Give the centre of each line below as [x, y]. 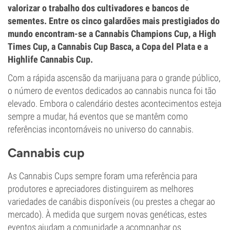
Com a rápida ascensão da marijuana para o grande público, [114, 78]
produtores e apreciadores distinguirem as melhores [101, 189]
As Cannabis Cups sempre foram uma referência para [102, 176]
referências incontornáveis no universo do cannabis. [101, 129]
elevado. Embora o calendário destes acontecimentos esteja [114, 103]
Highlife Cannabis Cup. [50, 59]
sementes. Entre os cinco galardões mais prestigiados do [114, 21]
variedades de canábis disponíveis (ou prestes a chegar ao [111, 202]
